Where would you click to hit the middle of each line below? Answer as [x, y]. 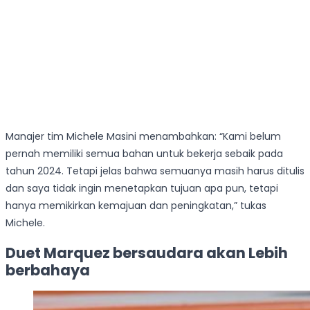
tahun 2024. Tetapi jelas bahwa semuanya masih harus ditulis [155, 171]
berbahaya [48, 270]
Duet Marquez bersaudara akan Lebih [147, 253]
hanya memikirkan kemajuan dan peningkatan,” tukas [136, 206]
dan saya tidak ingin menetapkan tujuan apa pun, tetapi [142, 189]
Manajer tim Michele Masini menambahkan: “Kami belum [143, 137]
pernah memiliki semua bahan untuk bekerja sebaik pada [144, 154]
